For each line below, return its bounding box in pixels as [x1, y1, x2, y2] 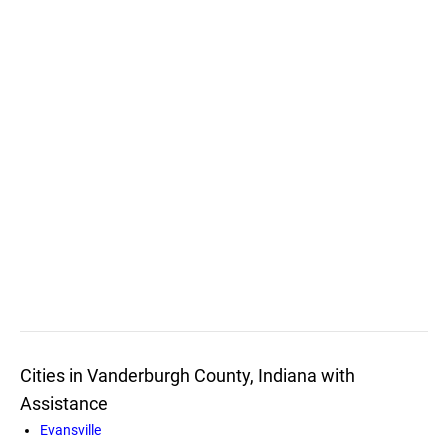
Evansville [40, 421, 101, 438]
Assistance [20, 392, 108, 414]
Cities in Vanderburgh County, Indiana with [20, 364, 355, 386]
